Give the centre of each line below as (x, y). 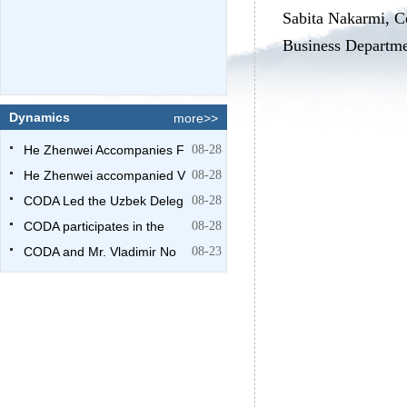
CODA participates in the (94, 226)
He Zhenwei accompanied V (104, 175)
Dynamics (40, 117)
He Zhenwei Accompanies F (104, 150)
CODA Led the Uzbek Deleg (104, 201)
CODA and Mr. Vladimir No (100, 252)
